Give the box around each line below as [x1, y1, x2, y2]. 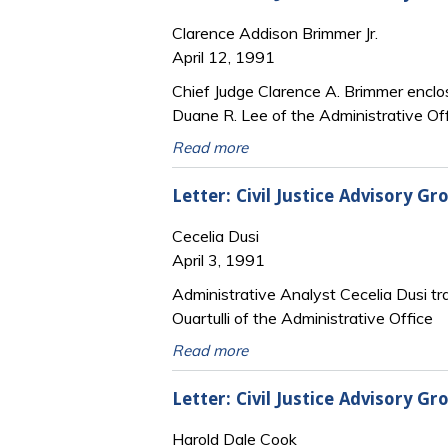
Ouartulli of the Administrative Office [172, 308, 433, 329]
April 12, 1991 [172, 47, 275, 68]
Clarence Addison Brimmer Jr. [172, 23, 378, 44]
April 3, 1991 [172, 250, 265, 271]
